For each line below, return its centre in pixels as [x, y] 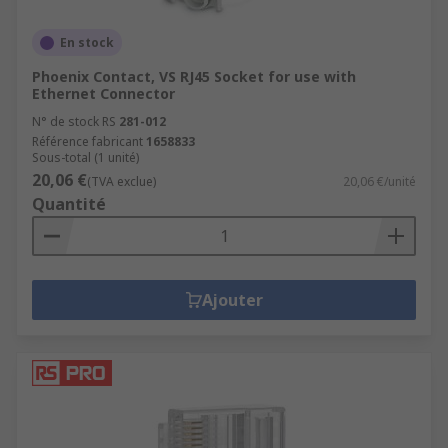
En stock [87, 42]
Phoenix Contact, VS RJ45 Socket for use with [194, 76]
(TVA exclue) [121, 181]
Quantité [69, 204]
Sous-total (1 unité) [85, 157]
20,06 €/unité [379, 181]
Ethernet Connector [103, 93]
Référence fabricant [87, 141]
